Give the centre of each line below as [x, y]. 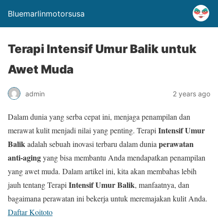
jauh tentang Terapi [38, 185]
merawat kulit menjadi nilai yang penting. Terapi [83, 130]
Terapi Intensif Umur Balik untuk [102, 49]
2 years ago [191, 93]
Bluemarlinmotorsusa [46, 14]
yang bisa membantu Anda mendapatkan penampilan [123, 157]
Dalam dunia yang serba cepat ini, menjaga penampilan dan [99, 117]
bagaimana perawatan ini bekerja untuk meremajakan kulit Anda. [108, 198]
